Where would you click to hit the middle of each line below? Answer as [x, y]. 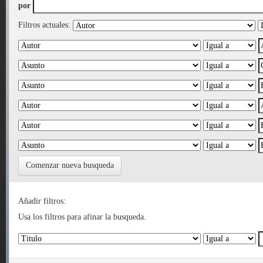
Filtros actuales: [44, 25]
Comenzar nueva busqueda [70, 166]
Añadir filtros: [42, 201]
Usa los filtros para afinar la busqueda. [82, 217]
